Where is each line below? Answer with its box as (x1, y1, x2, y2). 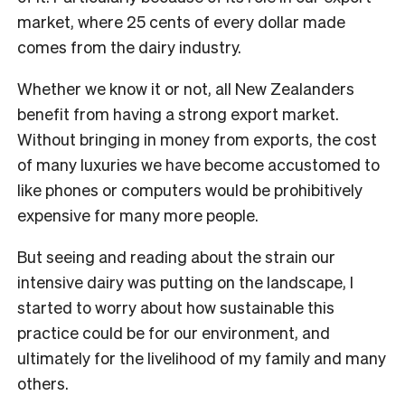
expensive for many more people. (17, 203, 259, 225)
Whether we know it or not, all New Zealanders (17, 77, 354, 99)
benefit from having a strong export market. (17, 102, 339, 124)
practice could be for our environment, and (17, 321, 330, 343)
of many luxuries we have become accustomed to (17, 153, 380, 174)
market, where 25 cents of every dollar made (17, 10, 345, 32)
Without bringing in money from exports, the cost (17, 127, 377, 149)
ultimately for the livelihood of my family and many (17, 346, 386, 368)
